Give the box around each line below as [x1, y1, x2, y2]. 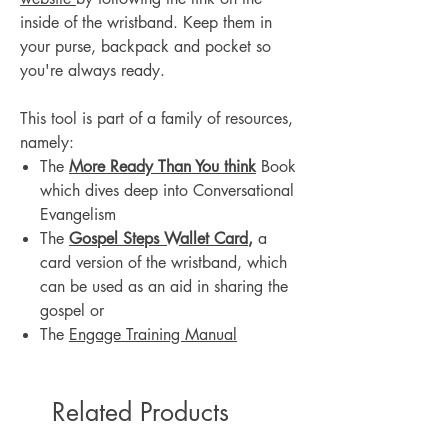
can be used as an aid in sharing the [40, 276, 288, 298]
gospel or [40, 300, 109, 322]
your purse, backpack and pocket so [20, 36, 271, 58]
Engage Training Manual [69, 324, 237, 346]
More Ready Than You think [69, 156, 256, 178]
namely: [20, 132, 74, 154]
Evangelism [40, 204, 116, 226]
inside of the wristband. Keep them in [20, 12, 272, 34]
